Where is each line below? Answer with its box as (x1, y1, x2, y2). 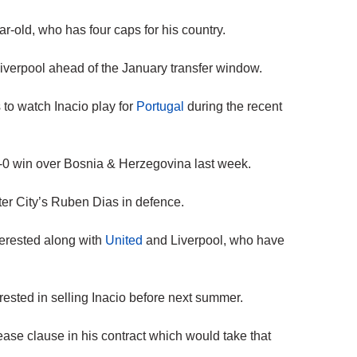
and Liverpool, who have (143, 233, 284, 248)
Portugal (136, 100, 184, 114)
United (105, 233, 143, 248)
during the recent (184, 100, 282, 114)
